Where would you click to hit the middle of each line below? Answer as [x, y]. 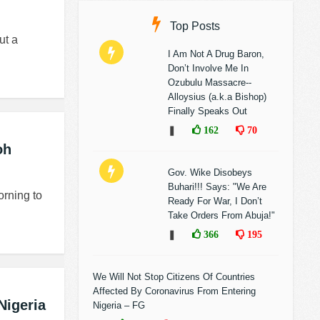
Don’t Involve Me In [208, 68]
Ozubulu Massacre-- [210, 82]
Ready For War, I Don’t [215, 201]
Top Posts [193, 26]
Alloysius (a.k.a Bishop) [217, 97]
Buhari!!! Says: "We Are [217, 187]
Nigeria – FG [119, 305]
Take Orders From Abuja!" [221, 215]
